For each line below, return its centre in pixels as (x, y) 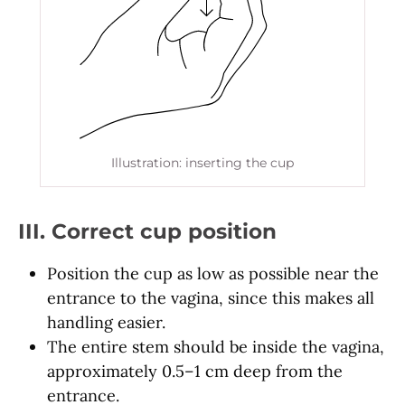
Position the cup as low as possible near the (213, 274)
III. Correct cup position (147, 231)
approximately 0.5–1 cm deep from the (195, 372)
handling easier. (106, 323)
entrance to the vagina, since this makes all (211, 298)
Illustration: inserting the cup (202, 163)
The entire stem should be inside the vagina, (216, 347)
